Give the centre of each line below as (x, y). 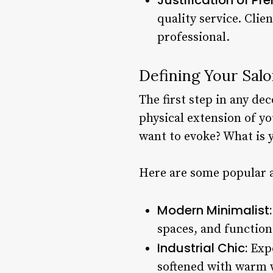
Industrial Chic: (202, 248)
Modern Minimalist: (214, 210)
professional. (193, 37)
